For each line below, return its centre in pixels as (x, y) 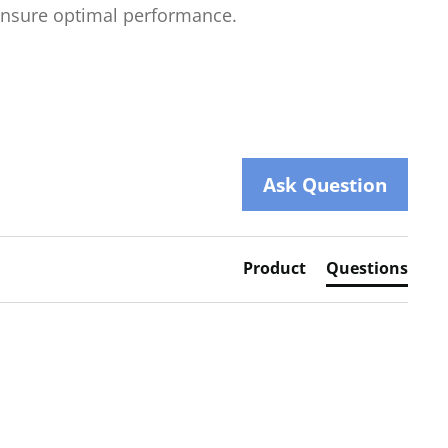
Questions (367, 267)
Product (274, 267)
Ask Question (325, 184)
